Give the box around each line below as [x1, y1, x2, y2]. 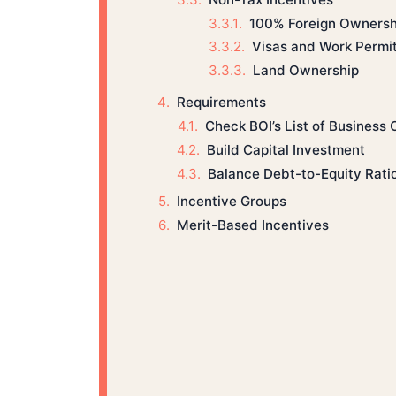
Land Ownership [252, 62, 359, 80]
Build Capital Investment [206, 141, 365, 158]
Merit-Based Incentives [176, 216, 329, 233]
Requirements [176, 94, 266, 111]
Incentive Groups [176, 193, 286, 210]
